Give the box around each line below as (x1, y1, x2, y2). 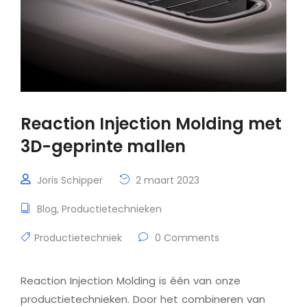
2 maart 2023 (133, 173, 199, 187)
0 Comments (152, 230, 219, 245)
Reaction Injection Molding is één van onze (21, 273, 241, 288)
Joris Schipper (37, 173, 103, 187)
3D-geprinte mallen (21, 134, 186, 158)
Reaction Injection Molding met (21, 112, 282, 135)
